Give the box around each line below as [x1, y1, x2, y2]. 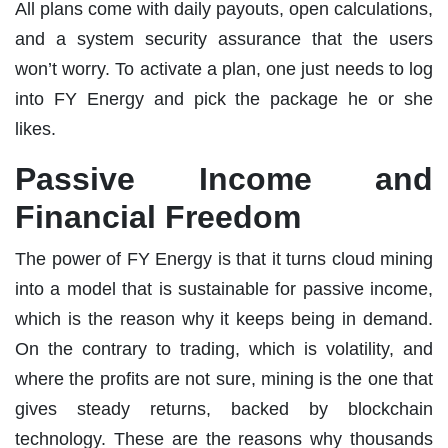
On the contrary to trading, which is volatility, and [15, 338, 433, 359]
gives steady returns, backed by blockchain [15, 398, 433, 419]
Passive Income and [15, 160, 433, 197]
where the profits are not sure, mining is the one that [15, 368, 433, 389]
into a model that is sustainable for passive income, [15, 278, 433, 299]
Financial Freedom [15, 198, 301, 235]
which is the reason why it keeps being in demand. [15, 308, 433, 329]
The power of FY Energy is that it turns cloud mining [15, 248, 433, 269]
